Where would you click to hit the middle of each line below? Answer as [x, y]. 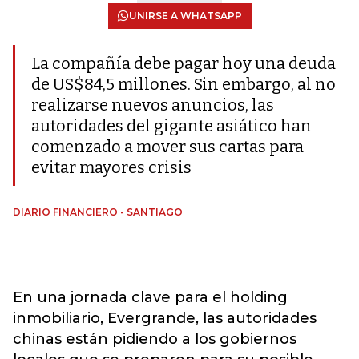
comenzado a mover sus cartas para [167, 147]
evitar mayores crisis [111, 167]
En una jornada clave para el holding [150, 297]
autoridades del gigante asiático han [171, 126]
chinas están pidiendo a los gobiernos [155, 339]
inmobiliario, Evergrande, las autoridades [165, 318]
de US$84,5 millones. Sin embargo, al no [184, 84]
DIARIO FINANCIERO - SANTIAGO [98, 212]
